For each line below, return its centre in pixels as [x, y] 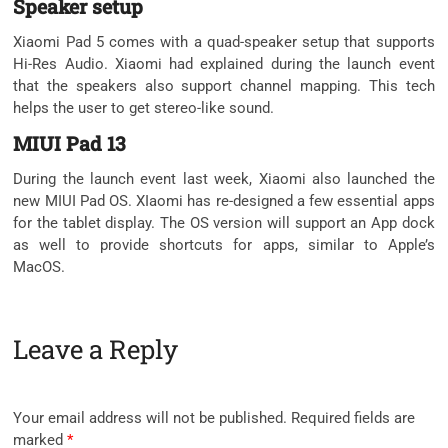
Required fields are [353, 418]
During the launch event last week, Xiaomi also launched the [224, 178]
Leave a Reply [96, 348]
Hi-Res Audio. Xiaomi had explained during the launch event [224, 63]
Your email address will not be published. [150, 418]
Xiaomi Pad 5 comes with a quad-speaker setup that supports [224, 41]
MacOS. [39, 266]
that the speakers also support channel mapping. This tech [224, 85]
